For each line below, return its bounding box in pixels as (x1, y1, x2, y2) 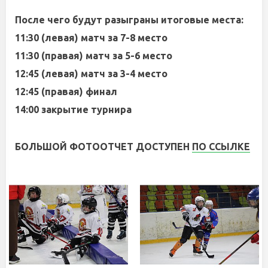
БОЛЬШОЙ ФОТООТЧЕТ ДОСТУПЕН (15, 141, 192, 152)
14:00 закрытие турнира (15, 104, 132, 115)
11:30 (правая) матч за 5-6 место (15, 50, 172, 61)
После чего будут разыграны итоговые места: (15, 14, 243, 25)
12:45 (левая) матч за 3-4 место (15, 68, 167, 79)
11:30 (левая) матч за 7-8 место (15, 32, 167, 43)
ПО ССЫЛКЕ (192, 141, 250, 152)
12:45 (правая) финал (15, 86, 117, 97)
